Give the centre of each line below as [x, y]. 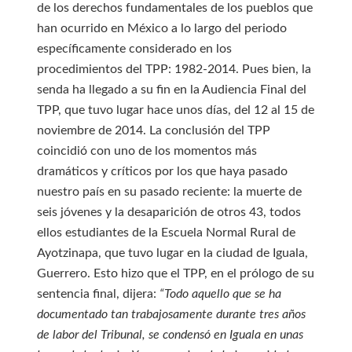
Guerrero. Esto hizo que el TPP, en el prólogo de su [175, 273]
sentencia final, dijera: [98, 294]
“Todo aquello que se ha [220, 294]
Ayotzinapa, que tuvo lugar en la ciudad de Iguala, [172, 253]
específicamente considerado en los [134, 49]
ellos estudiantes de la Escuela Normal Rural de [166, 233]
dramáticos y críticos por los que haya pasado [162, 171]
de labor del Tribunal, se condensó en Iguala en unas [170, 335]
